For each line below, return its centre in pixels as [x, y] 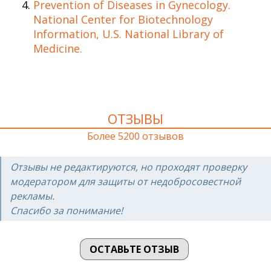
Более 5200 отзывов [135, 136]
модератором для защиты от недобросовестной [126, 181]
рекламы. [32, 196]
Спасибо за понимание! [67, 210]
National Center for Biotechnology [123, 19]
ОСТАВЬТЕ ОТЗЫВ [134, 249]
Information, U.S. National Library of [129, 34]
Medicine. [58, 48]
